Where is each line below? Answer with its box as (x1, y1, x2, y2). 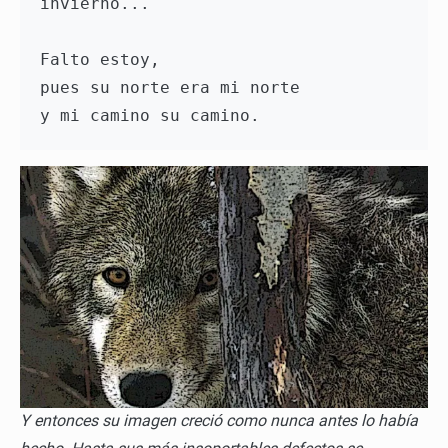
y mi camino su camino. (40, 106, 270, 126)
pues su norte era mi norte (40, 78, 300, 98)
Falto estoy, (40, 50, 160, 70)
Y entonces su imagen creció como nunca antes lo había (20, 411, 418, 431)
